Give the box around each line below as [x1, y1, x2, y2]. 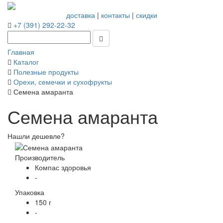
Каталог [13, 57, 39, 67]
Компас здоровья [35, 162, 91, 172]
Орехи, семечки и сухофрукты [13, 77, 112, 87]
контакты [101, 10, 130, 20]
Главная [7, 47, 34, 57]
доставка [66, 10, 95, 20]
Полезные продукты [13, 67, 79, 77]
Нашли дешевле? [7, 131, 65, 141]
